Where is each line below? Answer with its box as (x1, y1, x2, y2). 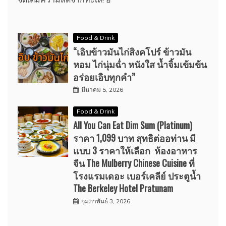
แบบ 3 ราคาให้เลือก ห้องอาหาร (73, 143, 197, 157)
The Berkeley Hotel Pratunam (73, 181, 173, 195)
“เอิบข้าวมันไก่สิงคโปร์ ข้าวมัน (73, 44, 191, 58)
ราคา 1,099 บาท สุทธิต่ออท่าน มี (73, 131, 196, 144)
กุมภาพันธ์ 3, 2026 (81, 197, 130, 205)
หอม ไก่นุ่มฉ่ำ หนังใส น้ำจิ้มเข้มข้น (73, 57, 207, 71)
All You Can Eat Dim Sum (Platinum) (73, 118, 192, 132)
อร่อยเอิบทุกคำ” (73, 70, 135, 83)
